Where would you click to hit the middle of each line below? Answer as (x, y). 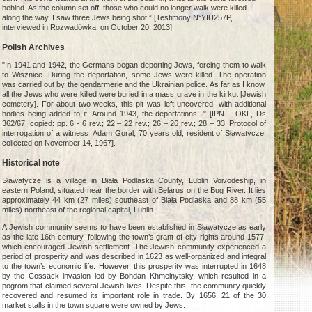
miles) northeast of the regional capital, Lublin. (79, 210)
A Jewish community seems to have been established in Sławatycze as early (134, 227)
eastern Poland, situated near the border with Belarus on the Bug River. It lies (134, 190)
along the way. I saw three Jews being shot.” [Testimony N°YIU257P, (118, 18)
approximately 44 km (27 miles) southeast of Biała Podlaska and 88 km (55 (134, 200)
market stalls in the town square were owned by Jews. (94, 305)
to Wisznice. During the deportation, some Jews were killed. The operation (134, 75)
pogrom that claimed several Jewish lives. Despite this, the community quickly (134, 286)
